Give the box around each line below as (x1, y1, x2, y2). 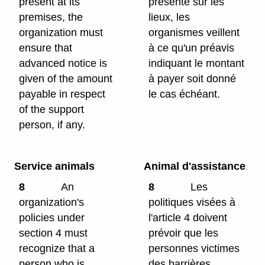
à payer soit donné (148, 73, 237, 85)
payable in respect (19, 88, 106, 101)
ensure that (19, 42, 73, 54)
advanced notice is (19, 57, 108, 70)
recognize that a (19, 242, 95, 254)
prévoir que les (148, 227, 219, 239)
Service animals (14, 160, 95, 172)
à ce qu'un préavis (148, 42, 235, 54)
